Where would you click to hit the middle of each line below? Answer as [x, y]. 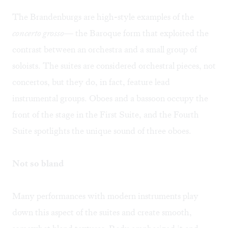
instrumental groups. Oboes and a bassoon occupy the [110, 98]
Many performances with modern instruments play [105, 196]
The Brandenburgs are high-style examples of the [103, 17]
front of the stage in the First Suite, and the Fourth [106, 115]
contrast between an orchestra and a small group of [105, 50]
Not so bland [38, 164]
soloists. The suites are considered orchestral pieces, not [114, 66]
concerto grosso [38, 33]
